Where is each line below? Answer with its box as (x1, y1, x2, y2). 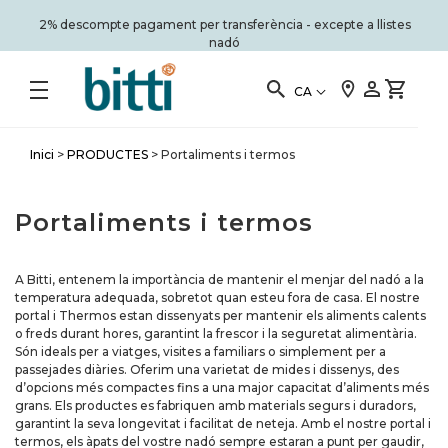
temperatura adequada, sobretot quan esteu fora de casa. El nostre (15, 290, 420, 305)
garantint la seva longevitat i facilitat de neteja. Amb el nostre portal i (15, 416, 431, 431)
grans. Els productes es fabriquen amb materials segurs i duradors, (15, 398, 416, 413)
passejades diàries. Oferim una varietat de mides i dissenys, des (15, 362, 399, 377)
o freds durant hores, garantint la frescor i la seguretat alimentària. (15, 326, 417, 341)
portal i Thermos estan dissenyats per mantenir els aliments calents (15, 308, 426, 323)
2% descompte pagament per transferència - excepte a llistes (38, 17, 411, 32)
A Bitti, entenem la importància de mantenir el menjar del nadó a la (15, 272, 424, 287)
